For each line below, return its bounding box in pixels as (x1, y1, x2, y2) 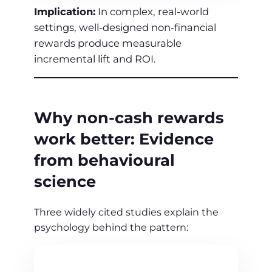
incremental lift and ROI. (34, 53, 156, 66)
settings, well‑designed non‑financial (34, 21, 216, 34)
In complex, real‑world (95, 5, 209, 18)
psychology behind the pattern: (34, 222, 188, 234)
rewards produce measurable (34, 37, 182, 50)
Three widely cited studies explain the (34, 206, 219, 219)
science (34, 171, 96, 191)
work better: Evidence (34, 129, 214, 148)
